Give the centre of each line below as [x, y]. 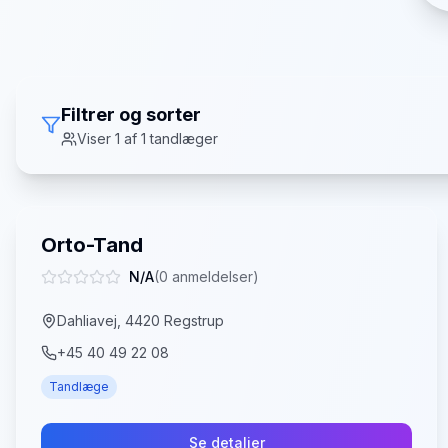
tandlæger [182, 138]
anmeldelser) [213, 276]
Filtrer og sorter [131, 114]
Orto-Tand [92, 245]
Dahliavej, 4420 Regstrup [140, 320]
